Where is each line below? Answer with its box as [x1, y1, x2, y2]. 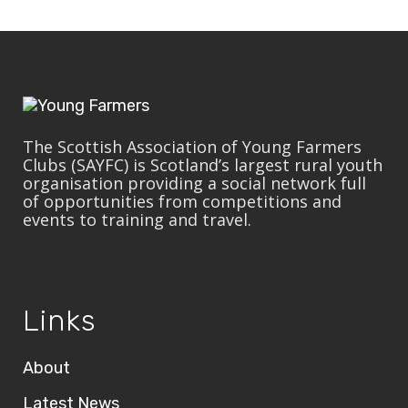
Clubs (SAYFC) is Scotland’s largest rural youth [23, 154, 382, 176]
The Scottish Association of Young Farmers [23, 136, 362, 158]
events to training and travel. [23, 209, 251, 230]
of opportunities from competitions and [23, 190, 342, 212]
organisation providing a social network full [23, 172, 366, 194]
